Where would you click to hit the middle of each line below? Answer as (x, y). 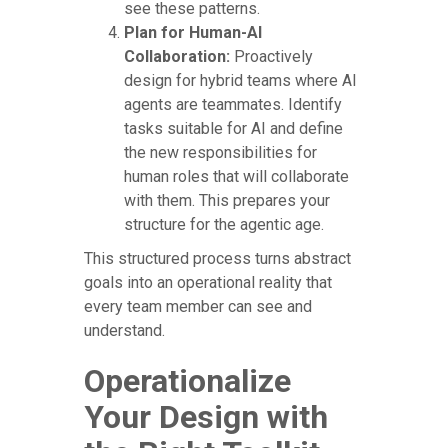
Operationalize (187, 380)
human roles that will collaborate (236, 176)
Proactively (271, 56)
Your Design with (206, 416)
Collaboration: (177, 56)
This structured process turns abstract (217, 258)
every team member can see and (198, 306)
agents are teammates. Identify (233, 104)
